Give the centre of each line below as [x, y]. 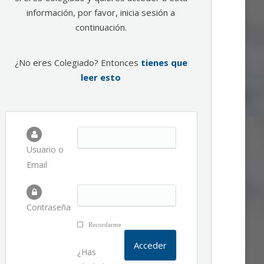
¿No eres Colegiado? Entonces [77, 62]
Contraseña [49, 207]
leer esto [101, 77]
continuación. [101, 27]
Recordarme [104, 225]
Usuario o [45, 149]
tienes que [164, 62]
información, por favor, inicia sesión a [101, 12]
